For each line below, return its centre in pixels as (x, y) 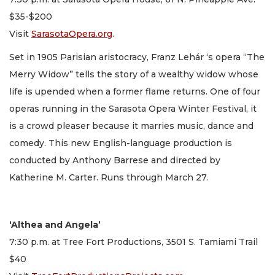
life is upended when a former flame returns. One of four (135, 92)
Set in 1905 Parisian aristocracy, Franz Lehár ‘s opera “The (137, 57)
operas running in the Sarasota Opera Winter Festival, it (133, 109)
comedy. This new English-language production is (121, 143)
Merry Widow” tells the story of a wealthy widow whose (134, 75)
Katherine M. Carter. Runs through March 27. (110, 178)
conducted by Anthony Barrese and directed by (115, 161)
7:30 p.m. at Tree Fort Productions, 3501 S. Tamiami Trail (134, 242)
